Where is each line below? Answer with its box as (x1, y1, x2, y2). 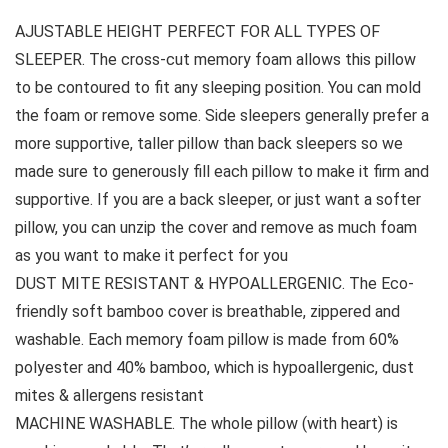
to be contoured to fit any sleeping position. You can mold (15, 77, 421, 97)
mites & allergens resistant (15, 385, 204, 405)
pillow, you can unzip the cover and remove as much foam (15, 217, 417, 237)
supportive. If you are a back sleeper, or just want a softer (15, 189, 421, 209)
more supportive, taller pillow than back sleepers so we (15, 133, 403, 153)
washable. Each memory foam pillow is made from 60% (15, 329, 399, 349)
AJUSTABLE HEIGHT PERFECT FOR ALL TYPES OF (15, 21, 380, 41)
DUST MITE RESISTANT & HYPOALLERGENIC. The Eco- (15, 273, 414, 293)
